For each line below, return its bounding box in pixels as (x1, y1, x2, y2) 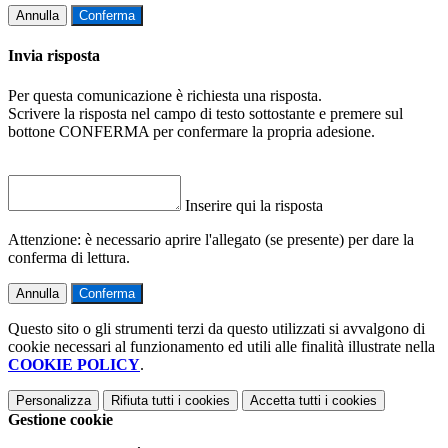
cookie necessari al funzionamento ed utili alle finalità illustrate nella (8, 337, 435, 355)
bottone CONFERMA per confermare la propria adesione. (8, 122, 375, 140)
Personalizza (16, 392, 91, 408)
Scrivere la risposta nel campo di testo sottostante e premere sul (8, 104, 403, 122)
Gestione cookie (8, 410, 113, 428)
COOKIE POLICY (8, 355, 140, 373)
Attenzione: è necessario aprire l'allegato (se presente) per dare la (8, 230, 414, 248)
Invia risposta (8, 47, 100, 65)
